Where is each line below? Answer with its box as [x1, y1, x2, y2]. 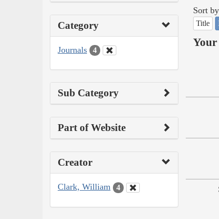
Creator [58, 156, 92, 169]
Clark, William [58, 182, 110, 192]
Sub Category [58, 87, 119, 99]
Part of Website [58, 122, 126, 134]
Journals [58, 44, 87, 55]
